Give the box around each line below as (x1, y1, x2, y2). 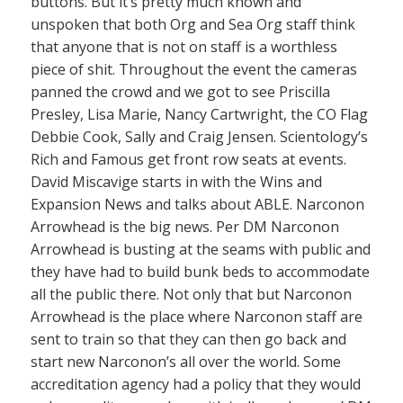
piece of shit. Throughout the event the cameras (31, 58, 357, 79)
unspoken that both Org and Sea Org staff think (31, 13, 355, 34)
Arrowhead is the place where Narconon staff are (31, 306, 363, 327)
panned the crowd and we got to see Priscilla (31, 81, 330, 102)
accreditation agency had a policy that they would (31, 373, 361, 394)
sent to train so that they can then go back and (31, 328, 346, 349)
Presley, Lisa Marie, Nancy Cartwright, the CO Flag (31, 103, 368, 124)
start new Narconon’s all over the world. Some (31, 351, 341, 372)
